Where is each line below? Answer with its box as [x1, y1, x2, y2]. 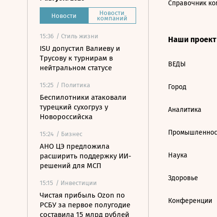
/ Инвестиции [56, 179, 97, 186]
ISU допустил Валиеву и [40, 44, 120, 53]
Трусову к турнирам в [40, 54, 113, 62]
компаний [96, 15, 127, 22]
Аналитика [168, 106, 201, 114]
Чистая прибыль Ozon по [40, 191, 125, 200]
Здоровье [168, 174, 198, 182]
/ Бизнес [56, 130, 82, 138]
